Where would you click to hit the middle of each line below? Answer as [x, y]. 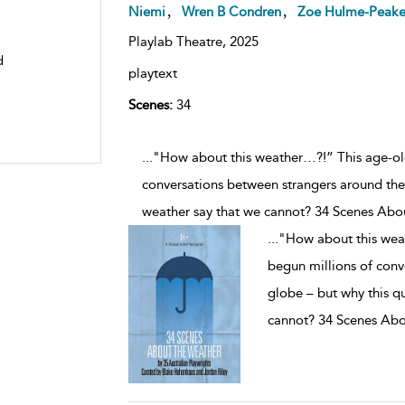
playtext [152, 73]
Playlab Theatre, [179, 41]
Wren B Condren [231, 11]
